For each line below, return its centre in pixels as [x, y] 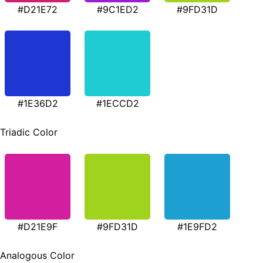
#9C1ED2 [117, 9]
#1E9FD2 [197, 227]
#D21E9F [38, 227]
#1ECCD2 [117, 103]
